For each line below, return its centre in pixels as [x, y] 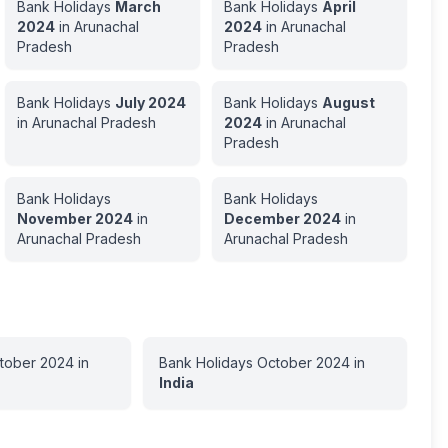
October [284, 362]
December [261, 218]
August [348, 102]
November [54, 218]
